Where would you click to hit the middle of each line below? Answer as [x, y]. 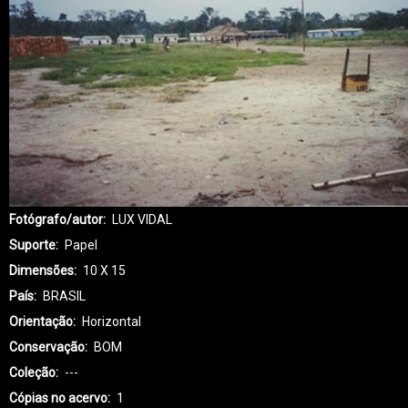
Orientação [41, 322]
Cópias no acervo [58, 398]
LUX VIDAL [142, 220]
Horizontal [112, 322]
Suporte [32, 245]
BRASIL [64, 296]
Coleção [32, 373]
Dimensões [41, 271]
